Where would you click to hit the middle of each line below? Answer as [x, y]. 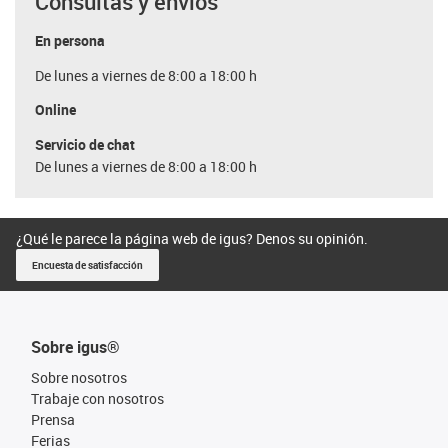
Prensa [53, 419]
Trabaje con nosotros [97, 398]
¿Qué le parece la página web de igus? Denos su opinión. [192, 238]
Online [55, 109]
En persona [70, 40]
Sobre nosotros [79, 377]
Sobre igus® [75, 346]
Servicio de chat [85, 144]
